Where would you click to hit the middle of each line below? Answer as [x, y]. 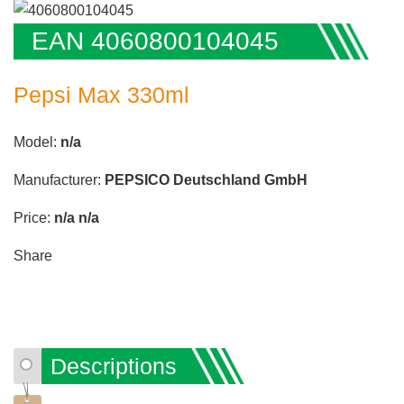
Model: [37, 142]
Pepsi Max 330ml [101, 94]
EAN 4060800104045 [155, 41]
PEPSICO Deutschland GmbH [206, 179]
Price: [34, 217]
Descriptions [114, 366]
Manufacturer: [59, 179]
